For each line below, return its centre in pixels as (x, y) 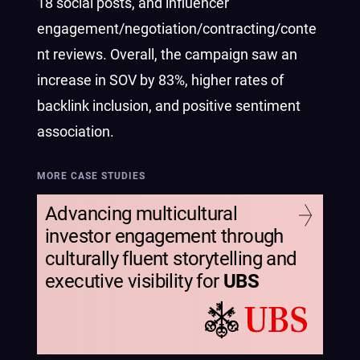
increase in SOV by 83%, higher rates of (160, 80)
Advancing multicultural (141, 214)
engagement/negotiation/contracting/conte (177, 29)
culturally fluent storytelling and (171, 259)
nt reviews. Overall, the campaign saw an (167, 54)
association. (76, 131)
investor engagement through (164, 236)
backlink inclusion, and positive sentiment (169, 106)
